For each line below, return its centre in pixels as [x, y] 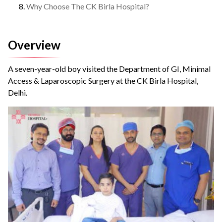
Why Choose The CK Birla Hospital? [88, 6]
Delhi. [18, 92]
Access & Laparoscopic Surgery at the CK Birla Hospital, [103, 80]
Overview [34, 45]
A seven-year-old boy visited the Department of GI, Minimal [109, 68]
